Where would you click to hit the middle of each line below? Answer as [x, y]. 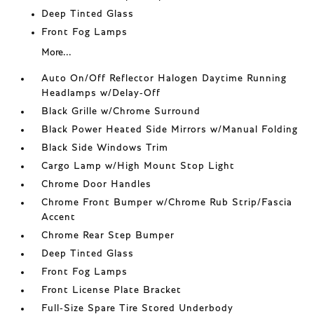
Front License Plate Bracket [112, 290]
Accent [59, 217]
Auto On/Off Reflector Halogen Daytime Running [164, 78]
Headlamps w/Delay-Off [101, 93]
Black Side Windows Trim [105, 148]
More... [57, 53]
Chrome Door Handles [97, 184]
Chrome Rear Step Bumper [108, 235]
